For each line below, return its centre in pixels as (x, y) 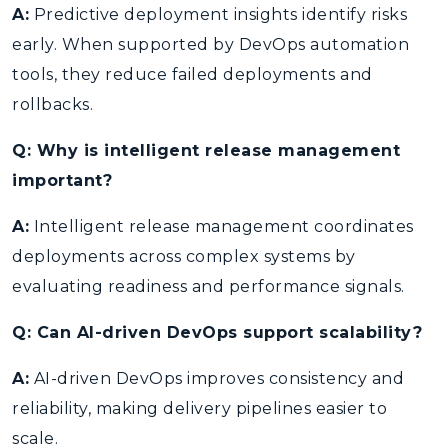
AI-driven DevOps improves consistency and (216, 378)
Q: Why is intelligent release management (206, 150)
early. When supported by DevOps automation (210, 44)
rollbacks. (52, 104)
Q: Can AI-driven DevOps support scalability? (217, 332)
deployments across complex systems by (184, 256)
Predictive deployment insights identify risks (218, 14)
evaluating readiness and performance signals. (208, 286)
